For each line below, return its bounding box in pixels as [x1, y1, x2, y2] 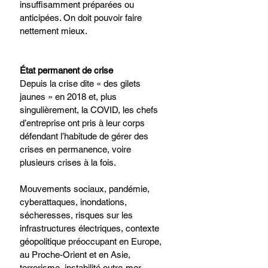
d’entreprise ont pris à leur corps [20, 117, 147, 128]
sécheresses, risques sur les [20, 209, 135, 220]
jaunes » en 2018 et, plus [20, 91, 119, 102]
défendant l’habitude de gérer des [20, 130, 151, 141]
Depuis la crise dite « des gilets [20, 78, 143, 89]
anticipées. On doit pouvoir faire [20, 12, 144, 23]
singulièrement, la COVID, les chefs [20, 104, 160, 115]
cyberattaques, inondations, [20, 196, 129, 207]
